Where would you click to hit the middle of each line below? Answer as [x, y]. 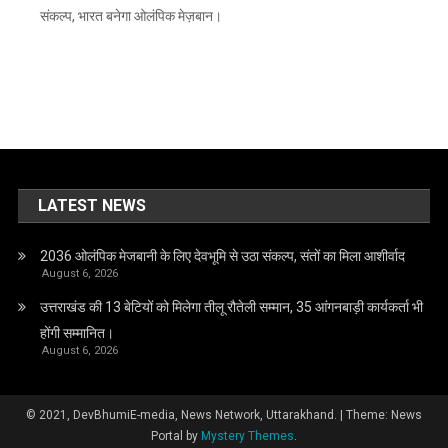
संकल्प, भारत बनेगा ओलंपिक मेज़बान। [130, 16]
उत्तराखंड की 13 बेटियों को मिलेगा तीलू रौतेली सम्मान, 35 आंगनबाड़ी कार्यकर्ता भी [232, 307]
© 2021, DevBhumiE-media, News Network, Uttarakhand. [183, 415]
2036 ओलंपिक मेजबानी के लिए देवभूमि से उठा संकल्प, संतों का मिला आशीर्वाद [223, 256]
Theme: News [384, 415]
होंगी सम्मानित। [77, 333]
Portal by [176, 436]
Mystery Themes [247, 436]
